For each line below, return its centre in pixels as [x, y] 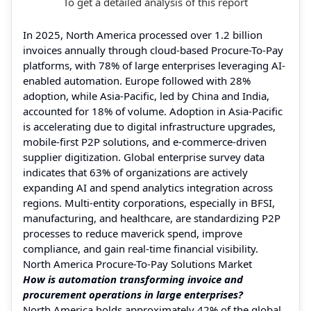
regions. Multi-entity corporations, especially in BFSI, [149, 202]
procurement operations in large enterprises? [133, 294]
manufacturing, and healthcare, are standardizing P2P [152, 218]
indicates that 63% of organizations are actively [135, 172]
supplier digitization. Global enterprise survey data [144, 157]
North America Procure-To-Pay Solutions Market [137, 263]
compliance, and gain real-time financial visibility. [141, 248]
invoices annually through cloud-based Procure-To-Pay [153, 50]
